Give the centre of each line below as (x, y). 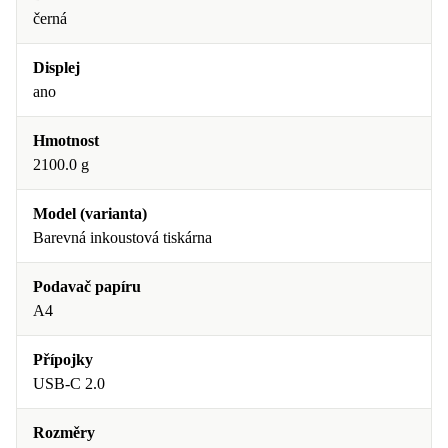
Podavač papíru (87, 286)
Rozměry (64, 432)
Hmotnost (66, 140)
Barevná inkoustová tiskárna (122, 237)
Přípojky (63, 359)
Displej (56, 67)
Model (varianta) (90, 213)
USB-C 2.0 (69, 383)
